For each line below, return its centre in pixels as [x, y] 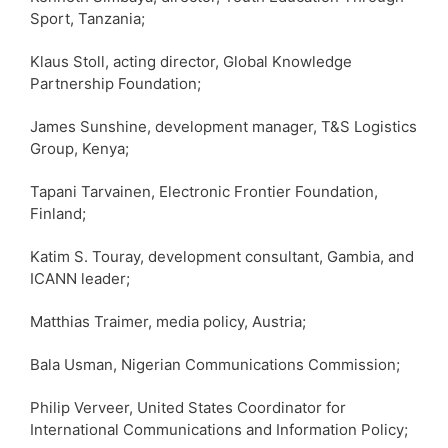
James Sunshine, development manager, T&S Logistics [223, 126]
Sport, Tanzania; [87, 18]
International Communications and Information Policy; [219, 429]
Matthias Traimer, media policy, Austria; [168, 321]
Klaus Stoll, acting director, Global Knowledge [191, 61]
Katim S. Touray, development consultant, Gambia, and [222, 256]
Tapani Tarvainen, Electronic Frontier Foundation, [204, 191]
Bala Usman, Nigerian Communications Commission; [215, 364]
